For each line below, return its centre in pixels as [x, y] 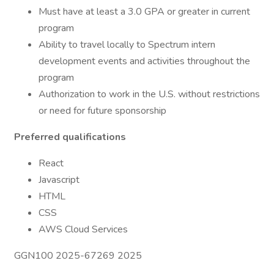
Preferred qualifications [70, 137]
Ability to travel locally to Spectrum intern [127, 45]
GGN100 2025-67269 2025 [78, 256]
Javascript [59, 180]
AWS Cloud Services [83, 229]
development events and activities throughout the [144, 61]
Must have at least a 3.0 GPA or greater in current [144, 12]
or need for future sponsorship [102, 111]
